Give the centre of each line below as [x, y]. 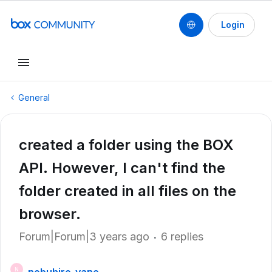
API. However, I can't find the [122, 168]
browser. [50, 214]
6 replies [182, 236]
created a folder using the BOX [126, 145]
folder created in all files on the [127, 191]
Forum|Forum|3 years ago [84, 236]
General [34, 97]
